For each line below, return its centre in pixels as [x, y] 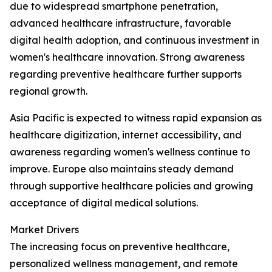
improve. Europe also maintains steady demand [122, 169]
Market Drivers [44, 229]
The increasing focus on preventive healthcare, [120, 246]
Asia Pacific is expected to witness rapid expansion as [136, 118]
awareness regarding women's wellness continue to [130, 152]
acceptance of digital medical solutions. [104, 203]
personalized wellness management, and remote [124, 263]
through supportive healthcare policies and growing [131, 186]
